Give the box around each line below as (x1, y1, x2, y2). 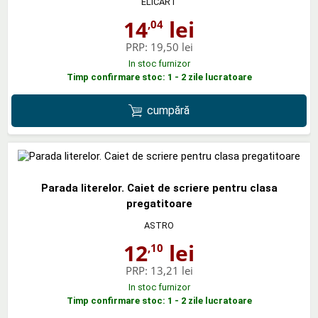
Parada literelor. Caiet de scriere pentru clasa (40, 182, 278, 195)
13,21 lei (150, 263, 193, 278)
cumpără (147, 103, 190, 117)
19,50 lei (150, 39, 193, 54)
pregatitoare (126, 197, 192, 211)
